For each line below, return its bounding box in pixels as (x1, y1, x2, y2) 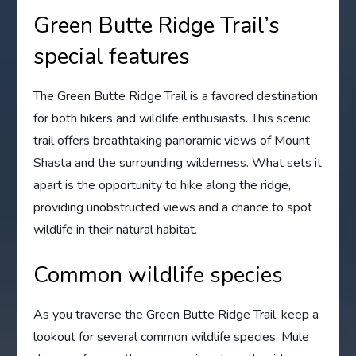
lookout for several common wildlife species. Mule (33, 327, 310, 346)
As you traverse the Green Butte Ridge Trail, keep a (33, 305, 319, 323)
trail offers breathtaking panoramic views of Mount (33, 131, 311, 149)
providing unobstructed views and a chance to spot (33, 198, 313, 216)
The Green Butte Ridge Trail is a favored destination (33, 87, 319, 105)
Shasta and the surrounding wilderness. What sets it (33, 153, 323, 172)
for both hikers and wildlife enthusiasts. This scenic (33, 109, 311, 127)
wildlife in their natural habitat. (33, 220, 198, 238)
